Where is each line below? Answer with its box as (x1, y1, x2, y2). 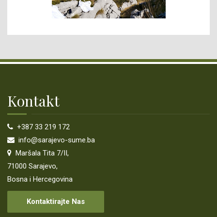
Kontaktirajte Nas (27, 197, 85, 206)
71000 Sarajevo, (7, 162, 58, 171)
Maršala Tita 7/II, (14, 149, 69, 158)
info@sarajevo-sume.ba (16, 136, 95, 145)
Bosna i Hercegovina (7, 175, 73, 184)
